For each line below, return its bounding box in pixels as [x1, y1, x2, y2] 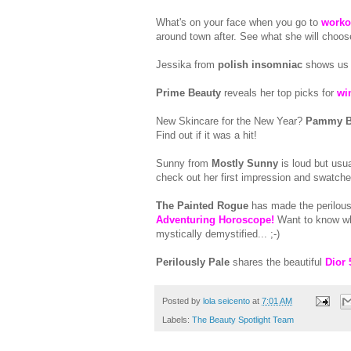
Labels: [162, 314, 192, 324]
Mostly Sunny [212, 157, 278, 170]
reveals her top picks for [221, 87, 337, 100]
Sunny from [156, 157, 212, 170]
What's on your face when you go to [156, 16, 321, 29]
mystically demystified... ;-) [156, 228, 280, 241]
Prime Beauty [156, 87, 221, 100]
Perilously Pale [156, 256, 230, 269]
